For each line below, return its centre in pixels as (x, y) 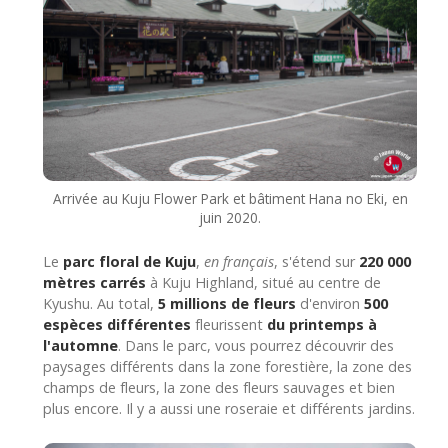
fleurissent (229, 324)
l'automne (80, 345)
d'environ (330, 303)
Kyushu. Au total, (100, 303)
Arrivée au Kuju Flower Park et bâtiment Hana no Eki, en (230, 198)
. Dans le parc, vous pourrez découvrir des (256, 345)
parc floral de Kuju (129, 261)
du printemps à (322, 324)
